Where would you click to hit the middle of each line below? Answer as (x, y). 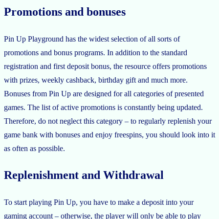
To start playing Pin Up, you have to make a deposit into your (99, 202)
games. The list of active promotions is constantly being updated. (103, 107)
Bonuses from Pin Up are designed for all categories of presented (104, 93)
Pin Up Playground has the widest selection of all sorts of (92, 39)
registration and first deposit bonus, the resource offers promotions (105, 66)
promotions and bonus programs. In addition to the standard (96, 52)
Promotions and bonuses (65, 11)
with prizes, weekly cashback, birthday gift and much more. (96, 80)
